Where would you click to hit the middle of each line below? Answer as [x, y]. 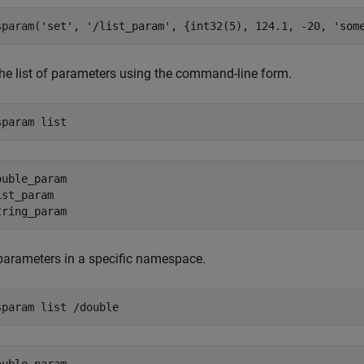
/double [96, 307]
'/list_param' [128, 26]
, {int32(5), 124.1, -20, [252, 26]
